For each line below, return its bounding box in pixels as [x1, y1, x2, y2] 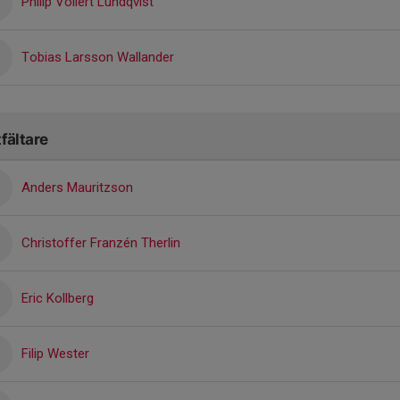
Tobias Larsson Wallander [21, 48, 174, 65]
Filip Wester [21, 345, 89, 362]
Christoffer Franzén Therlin [21, 234, 180, 251]
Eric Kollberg [21, 289, 94, 306]
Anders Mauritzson [21, 179, 133, 196]
